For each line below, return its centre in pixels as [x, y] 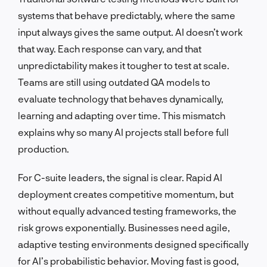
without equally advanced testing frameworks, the [127, 210]
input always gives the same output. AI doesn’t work [130, 32]
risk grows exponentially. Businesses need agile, [124, 227]
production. [44, 148]
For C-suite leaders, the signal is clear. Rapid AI [120, 177]
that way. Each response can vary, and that [110, 48]
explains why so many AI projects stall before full [123, 132]
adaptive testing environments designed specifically [133, 244]
